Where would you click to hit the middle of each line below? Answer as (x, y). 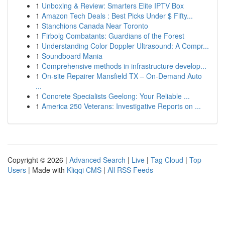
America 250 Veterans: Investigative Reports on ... (121, 106)
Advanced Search (97, 160)
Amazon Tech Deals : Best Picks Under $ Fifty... (117, 16)
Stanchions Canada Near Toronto (95, 26)
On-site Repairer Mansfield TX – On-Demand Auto (122, 76)
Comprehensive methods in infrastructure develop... (124, 66)
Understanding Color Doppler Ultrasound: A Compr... (125, 46)
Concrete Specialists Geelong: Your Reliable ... (116, 96)
